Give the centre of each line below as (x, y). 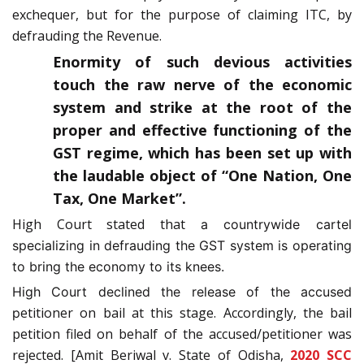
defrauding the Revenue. (87, 35)
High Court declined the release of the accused (182, 291)
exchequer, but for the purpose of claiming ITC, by (182, 14)
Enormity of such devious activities (202, 61)
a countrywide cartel (276, 224)
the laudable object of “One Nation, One (202, 175)
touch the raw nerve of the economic (202, 84)
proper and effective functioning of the (202, 130)
